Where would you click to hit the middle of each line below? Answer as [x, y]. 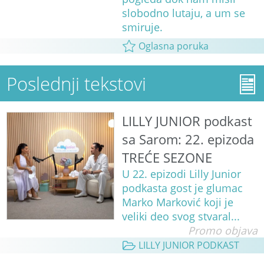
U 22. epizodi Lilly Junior [181, 174]
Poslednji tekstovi [77, 84]
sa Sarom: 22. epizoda [188, 140]
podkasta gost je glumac [182, 188]
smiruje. [142, 27]
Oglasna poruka [173, 46]
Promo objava [222, 231]
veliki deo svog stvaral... [181, 217]
